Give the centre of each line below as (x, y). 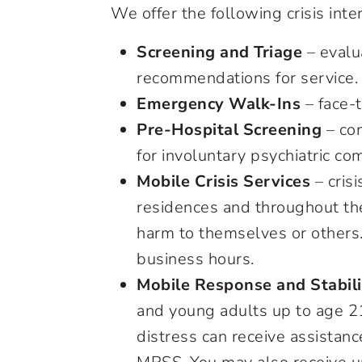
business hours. (196, 259)
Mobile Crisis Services (223, 181)
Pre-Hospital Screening (229, 130)
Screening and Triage (219, 52)
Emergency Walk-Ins (219, 104)
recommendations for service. (247, 78)
